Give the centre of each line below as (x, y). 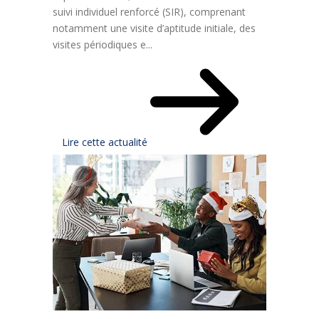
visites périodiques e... (103, 45)
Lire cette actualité (106, 142)
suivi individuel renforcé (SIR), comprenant (149, 12)
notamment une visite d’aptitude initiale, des (154, 28)
